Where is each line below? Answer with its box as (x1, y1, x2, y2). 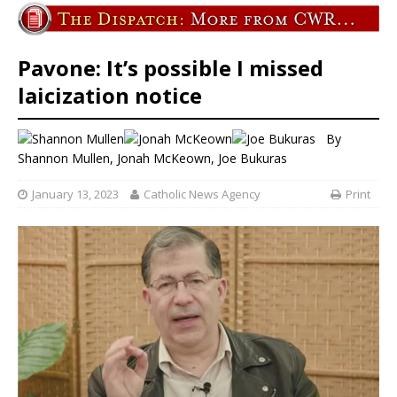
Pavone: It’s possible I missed (18, 53, 323, 83)
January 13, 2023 (32, 186, 119, 203)
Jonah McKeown (117, 149, 211, 167)
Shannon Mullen (18, 149, 110, 167)
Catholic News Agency (144, 186, 261, 203)
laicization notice (18, 81, 202, 111)
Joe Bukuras (218, 149, 287, 167)
